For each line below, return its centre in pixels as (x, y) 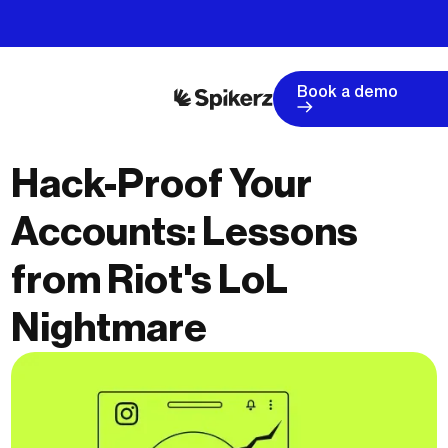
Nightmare (109, 328)
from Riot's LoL (150, 280)
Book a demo (347, 93)
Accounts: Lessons (185, 232)
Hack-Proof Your (162, 184)
